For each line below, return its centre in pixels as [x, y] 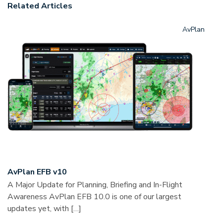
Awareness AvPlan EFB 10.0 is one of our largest [94, 197]
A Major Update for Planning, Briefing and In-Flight [95, 185]
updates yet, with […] [44, 209]
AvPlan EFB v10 [37, 172]
